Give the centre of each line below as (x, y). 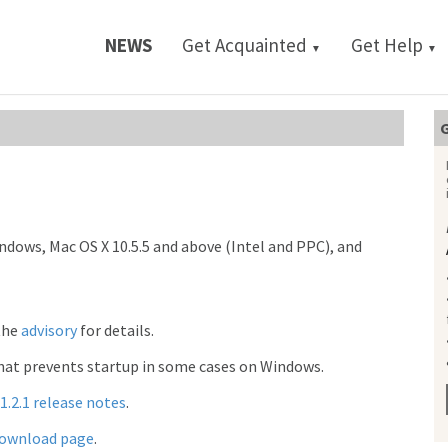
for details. (115, 330)
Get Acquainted (246, 45)
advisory (49, 330)
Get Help (389, 45)
